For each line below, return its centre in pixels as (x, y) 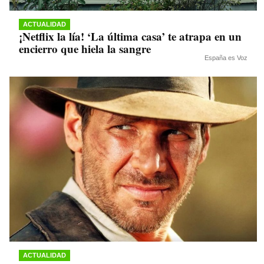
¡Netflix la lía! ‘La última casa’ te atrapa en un (130, 37)
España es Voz (226, 58)
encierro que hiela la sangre (85, 49)
